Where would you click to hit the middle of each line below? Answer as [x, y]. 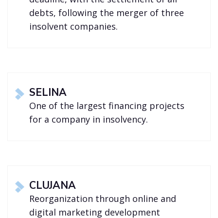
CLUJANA [53, 186]
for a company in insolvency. [89, 119]
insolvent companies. [74, 27]
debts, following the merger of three [107, 13]
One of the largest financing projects [107, 106]
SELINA [48, 93]
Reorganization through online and [103, 199]
